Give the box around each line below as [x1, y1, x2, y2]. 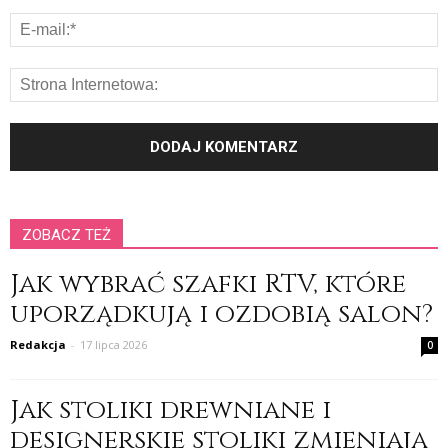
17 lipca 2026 [80, 337, 147, 353]
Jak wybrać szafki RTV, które [10, 267, 406, 303]
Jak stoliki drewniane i [10, 393, 331, 429]
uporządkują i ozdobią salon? [10, 297, 433, 333]
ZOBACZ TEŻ [22, 226, 111, 245]
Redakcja [10, 337, 66, 353]
